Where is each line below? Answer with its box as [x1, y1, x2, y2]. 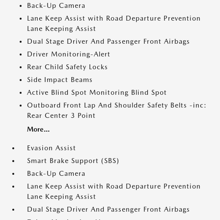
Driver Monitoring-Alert [27, 50, 110, 58]
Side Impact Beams [27, 76, 93, 83]
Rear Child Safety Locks [27, 63, 108, 71]
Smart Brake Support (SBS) [27, 157, 119, 165]
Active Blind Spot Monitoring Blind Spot [27, 88, 167, 96]
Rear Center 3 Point [27, 111, 96, 119]
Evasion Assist [27, 144, 76, 152]
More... [27, 125, 50, 133]
